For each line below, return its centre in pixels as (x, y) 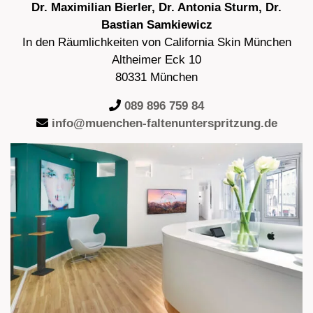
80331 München (156, 78)
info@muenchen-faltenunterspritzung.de (164, 124)
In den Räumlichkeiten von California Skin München (156, 43)
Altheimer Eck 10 (156, 60)
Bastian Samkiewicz (156, 25)
